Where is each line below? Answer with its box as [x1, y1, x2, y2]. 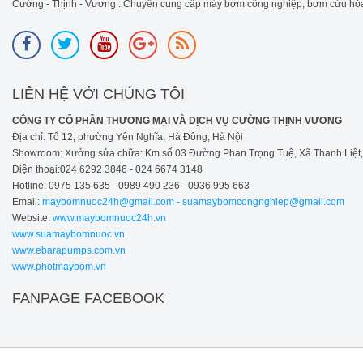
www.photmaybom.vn [12, 260, 106, 272]
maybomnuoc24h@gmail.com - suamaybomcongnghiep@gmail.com [42, 195, 344, 207]
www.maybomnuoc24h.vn [50, 211, 166, 224]
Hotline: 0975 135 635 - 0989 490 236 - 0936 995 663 [12, 179, 250, 191]
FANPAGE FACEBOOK [12, 289, 164, 306]
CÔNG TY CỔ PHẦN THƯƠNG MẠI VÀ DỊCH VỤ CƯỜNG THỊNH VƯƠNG [12, 114, 342, 126]
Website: [12, 211, 50, 224]
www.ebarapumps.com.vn [12, 244, 126, 256]
